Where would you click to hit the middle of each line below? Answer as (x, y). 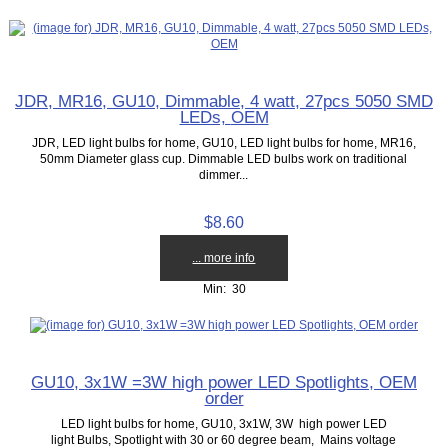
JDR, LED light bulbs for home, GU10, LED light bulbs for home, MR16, (223, 143)
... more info (224, 258)
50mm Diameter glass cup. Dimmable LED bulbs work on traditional (224, 159)
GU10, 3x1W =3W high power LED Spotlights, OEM (224, 382)
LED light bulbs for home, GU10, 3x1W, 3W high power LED (223, 424)
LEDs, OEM (249, 117)
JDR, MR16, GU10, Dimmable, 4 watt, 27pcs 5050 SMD (160, 101)
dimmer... (224, 175)
